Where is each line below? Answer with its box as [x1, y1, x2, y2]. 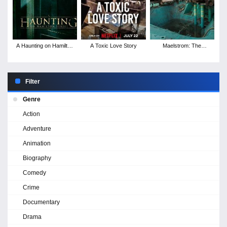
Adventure [23, 125, 51, 132]
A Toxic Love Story [90, 42, 137, 49]
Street [37, 50, 53, 56]
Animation [23, 139, 51, 147]
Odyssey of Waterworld [153, 50, 211, 56]
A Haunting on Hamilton [16, 42, 74, 49]
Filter [25, 78, 40, 85]
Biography [23, 154, 51, 162]
